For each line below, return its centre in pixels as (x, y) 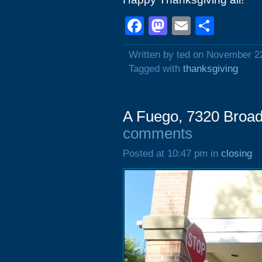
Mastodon (209, 26)
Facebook (185, 26)
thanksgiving (211, 69)
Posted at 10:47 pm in (172, 154)
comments (158, 133)
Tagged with (156, 69)
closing (237, 154)
